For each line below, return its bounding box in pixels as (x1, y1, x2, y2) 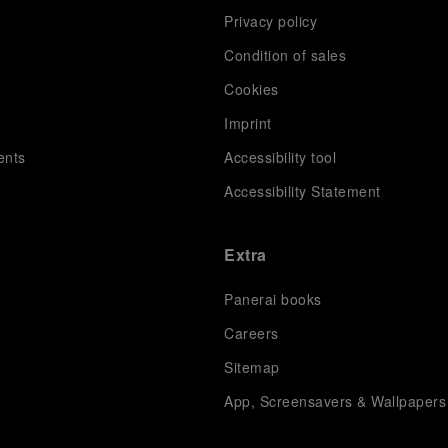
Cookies (224, 78, 279, 99)
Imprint (224, 112, 272, 133)
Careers (224, 322, 279, 343)
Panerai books (224, 288, 322, 309)
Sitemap (224, 356, 280, 377)
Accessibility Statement (224, 180, 381, 201)
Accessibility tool (224, 146, 337, 167)
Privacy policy (224, 10, 318, 31)
